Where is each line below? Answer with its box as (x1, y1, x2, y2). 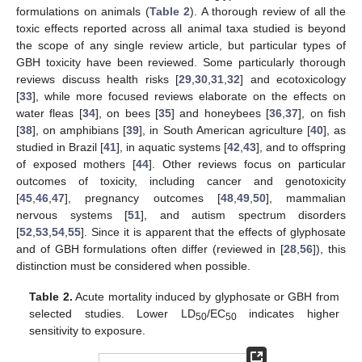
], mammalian (265, 191, 346, 204)
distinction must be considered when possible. (16, 259, 250, 272)
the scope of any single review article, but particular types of (16, 38, 346, 52)
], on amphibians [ (32, 123, 127, 137)
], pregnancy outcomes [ (65, 191, 221, 204)
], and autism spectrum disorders (141, 208, 346, 221)
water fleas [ (16, 106, 82, 120)
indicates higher (236, 306, 339, 320)
